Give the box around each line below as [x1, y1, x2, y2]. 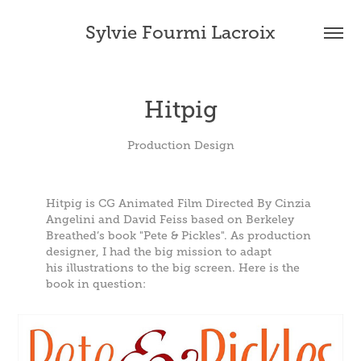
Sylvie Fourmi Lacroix [85, 23, 276, 43]
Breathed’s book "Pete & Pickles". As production [45, 229, 311, 242]
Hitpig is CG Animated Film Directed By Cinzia [45, 197, 311, 210]
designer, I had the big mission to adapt [45, 245, 272, 258]
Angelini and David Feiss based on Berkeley [45, 213, 294, 226]
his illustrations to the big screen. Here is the [45, 261, 300, 274]
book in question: [45, 277, 146, 290]
